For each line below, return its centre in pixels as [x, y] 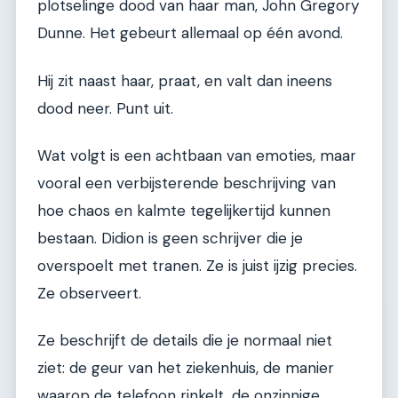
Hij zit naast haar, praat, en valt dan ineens [185, 80]
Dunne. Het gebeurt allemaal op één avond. [190, 33]
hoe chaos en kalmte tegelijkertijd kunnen [184, 210]
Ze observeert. [89, 293]
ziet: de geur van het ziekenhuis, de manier [186, 368]
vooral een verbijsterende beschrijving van [187, 183]
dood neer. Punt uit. [105, 108]
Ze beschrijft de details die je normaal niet [185, 341]
